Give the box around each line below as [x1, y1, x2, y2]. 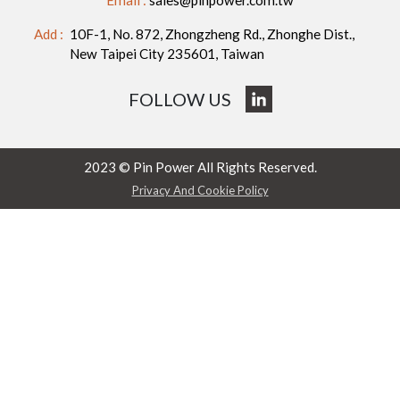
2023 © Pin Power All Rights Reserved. [83, 159, 317, 176]
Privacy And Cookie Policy [131, 183, 269, 198]
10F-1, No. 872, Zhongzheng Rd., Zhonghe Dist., [69, 26, 354, 43]
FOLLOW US [128, 87, 231, 110]
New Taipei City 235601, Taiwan [69, 46, 264, 62]
